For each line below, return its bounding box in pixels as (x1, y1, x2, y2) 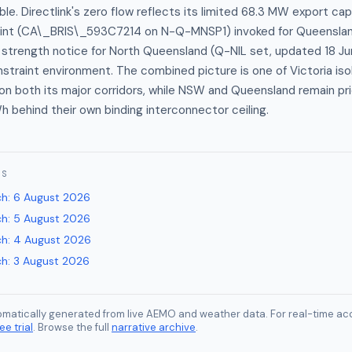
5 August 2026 (13, 211, 90, 225)
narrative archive (112, 321, 196, 334)
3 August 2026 (13, 254, 90, 268)
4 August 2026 (13, 233, 91, 247)
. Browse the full (33, 321, 109, 334)
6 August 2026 (13, 190, 90, 204)
